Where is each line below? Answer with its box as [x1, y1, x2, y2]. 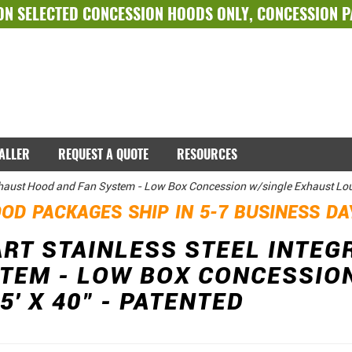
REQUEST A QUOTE [57, 145, 148, 163]
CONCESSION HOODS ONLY [82, 3, 249, 24]
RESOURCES [176, 145, 237, 163]
